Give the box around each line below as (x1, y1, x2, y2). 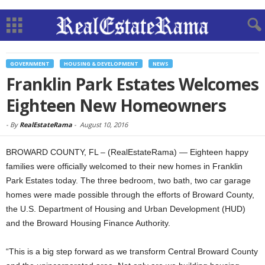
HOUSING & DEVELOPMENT (64, 60, 138, 67)
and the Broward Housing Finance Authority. (6, 218, 170, 228)
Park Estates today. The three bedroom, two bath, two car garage (6, 176, 251, 185)
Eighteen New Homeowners (6, 94, 227, 117)
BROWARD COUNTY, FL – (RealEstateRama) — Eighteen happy (6, 147, 248, 157)
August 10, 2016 (80, 120, 128, 129)
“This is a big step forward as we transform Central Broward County (6, 247, 258, 256)
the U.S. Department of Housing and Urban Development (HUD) (6, 204, 245, 214)
